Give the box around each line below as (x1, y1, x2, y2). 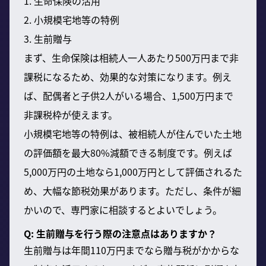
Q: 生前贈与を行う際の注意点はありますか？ (24, 226, 217, 240)
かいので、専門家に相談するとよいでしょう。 (24, 202, 222, 217)
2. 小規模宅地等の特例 (24, 12, 119, 27)
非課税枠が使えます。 (24, 107, 118, 122)
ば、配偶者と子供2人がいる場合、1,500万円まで (24, 88, 233, 103)
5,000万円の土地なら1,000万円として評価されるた (24, 164, 242, 179)
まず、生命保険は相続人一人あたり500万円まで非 (24, 50, 239, 65)
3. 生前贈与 (24, 31, 72, 46)
